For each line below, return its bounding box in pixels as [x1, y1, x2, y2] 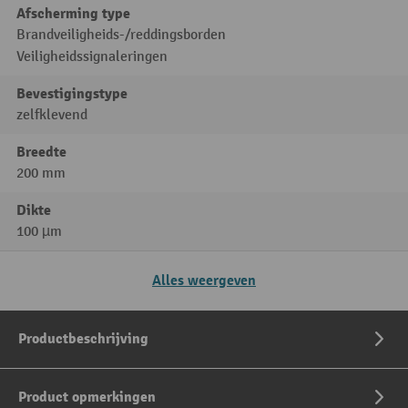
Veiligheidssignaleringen [16, 48, 168, 66]
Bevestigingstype [16, 85, 127, 104]
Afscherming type [16, 5, 130, 24]
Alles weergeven [152, 271, 256, 291]
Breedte [16, 143, 66, 162]
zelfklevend [16, 107, 87, 125]
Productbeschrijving [18, 330, 148, 349]
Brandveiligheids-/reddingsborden [16, 26, 226, 45]
